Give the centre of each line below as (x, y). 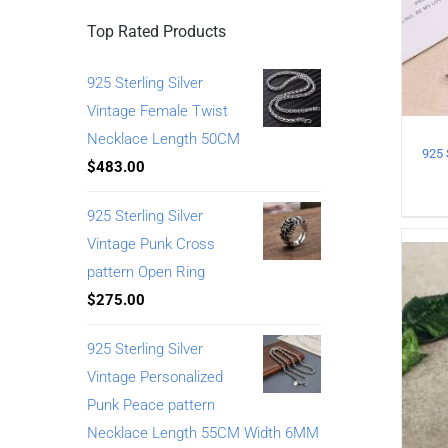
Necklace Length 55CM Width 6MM (203, 432)
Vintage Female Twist (157, 110)
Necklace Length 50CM (163, 138)
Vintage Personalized (155, 376)
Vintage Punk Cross (151, 243)
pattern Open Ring (146, 271)
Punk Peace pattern (151, 404)
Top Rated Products (156, 31)
